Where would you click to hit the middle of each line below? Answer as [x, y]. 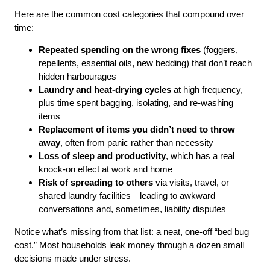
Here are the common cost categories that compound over [130, 14]
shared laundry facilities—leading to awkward [127, 196]
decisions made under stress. [73, 258]
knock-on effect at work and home [106, 169]
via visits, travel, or [191, 183]
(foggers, [220, 50]
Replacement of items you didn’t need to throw [137, 130]
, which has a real [200, 156]
